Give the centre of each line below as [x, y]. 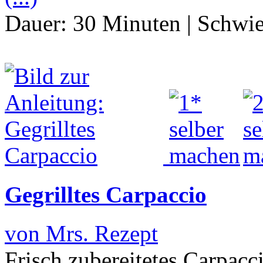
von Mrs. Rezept [81, 233]
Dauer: [39, 23]
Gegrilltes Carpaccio [106, 194]
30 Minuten [127, 23]
